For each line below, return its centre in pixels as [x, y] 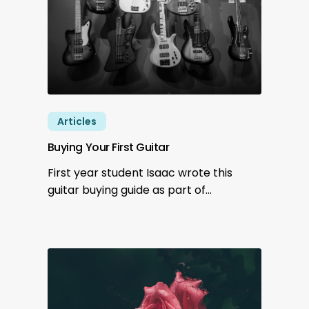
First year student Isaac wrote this [140, 172]
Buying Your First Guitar [108, 147]
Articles [77, 121]
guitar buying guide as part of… [129, 190]
